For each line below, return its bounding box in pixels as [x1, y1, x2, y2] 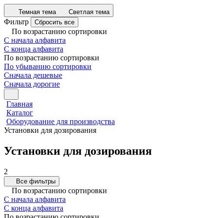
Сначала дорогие [4, 80, 60, 88]
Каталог [6, 109, 33, 117]
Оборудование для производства [6, 117, 115, 126]
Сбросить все [35, 18, 74, 26]
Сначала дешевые [4, 71, 62, 79]
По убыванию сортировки [4, 62, 91, 71]
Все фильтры [16, 177, 55, 185]
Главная [6, 100, 33, 108]
